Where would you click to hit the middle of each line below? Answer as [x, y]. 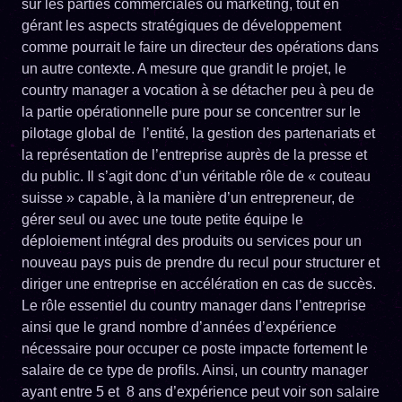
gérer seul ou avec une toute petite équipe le [162, 219]
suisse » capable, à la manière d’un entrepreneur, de [188, 197]
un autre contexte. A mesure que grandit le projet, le [184, 68]
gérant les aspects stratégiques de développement [181, 25]
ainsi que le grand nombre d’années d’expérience [179, 327]
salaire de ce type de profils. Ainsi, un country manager [195, 370]
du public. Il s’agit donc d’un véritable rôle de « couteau [196, 176]
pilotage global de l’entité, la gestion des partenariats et [198, 133]
